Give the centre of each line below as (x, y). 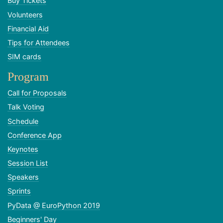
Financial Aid (28, 28)
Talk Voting (26, 107)
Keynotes (23, 149)
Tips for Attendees (39, 42)
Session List (28, 163)
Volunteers (25, 14)
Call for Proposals (37, 93)
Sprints (19, 191)
